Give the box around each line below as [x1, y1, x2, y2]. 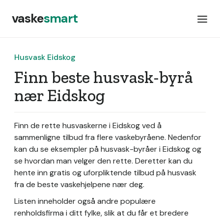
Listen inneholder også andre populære [14, 196, 156, 206]
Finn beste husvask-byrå [14, 67, 193, 87]
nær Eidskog [14, 85, 105, 106]
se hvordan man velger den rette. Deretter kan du [14, 156, 192, 166]
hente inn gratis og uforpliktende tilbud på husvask [14, 167, 196, 178]
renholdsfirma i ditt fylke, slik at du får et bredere [14, 208, 189, 218]
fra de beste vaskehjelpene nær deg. [14, 179, 144, 190]
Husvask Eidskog [14, 52, 76, 62]
